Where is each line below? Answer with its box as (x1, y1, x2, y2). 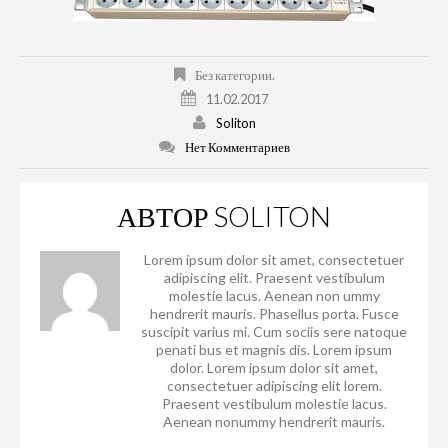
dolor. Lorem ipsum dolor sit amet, (170, 358, 378, 376)
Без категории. (192, 67, 275, 84)
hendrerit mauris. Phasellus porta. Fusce (149, 304, 399, 322)
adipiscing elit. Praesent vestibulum (163, 268, 385, 286)
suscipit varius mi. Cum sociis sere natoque (141, 322, 407, 340)
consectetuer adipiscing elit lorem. (166, 376, 382, 394)
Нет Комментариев (184, 139, 290, 156)
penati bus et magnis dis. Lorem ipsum (156, 340, 392, 358)
